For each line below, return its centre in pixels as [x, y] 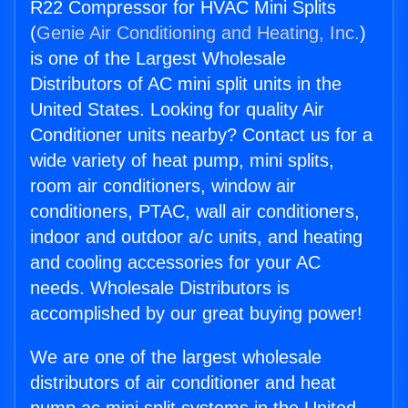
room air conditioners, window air [163, 186]
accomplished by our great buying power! [196, 314]
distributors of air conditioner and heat [183, 383]
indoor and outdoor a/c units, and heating [196, 237]
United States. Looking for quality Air [177, 110]
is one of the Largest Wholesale [158, 59]
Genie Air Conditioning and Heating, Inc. [198, 33]
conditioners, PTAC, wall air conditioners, [195, 212]
